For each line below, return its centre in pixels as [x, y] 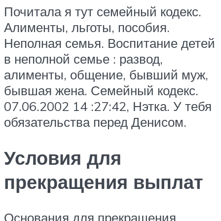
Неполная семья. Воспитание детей [110, 43]
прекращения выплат [104, 182]
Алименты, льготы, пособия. [87, 27]
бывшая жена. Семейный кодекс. [101, 90]
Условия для [63, 157]
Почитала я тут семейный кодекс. [103, 11]
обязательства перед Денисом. [95, 122]
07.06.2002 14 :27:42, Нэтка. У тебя [108, 106]
